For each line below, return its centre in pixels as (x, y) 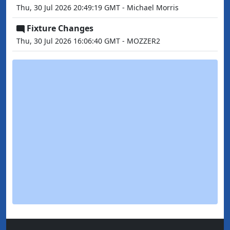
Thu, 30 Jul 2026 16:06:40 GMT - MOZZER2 (88, 41)
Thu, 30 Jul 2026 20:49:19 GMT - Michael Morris (98, 8)
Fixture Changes (60, 28)
